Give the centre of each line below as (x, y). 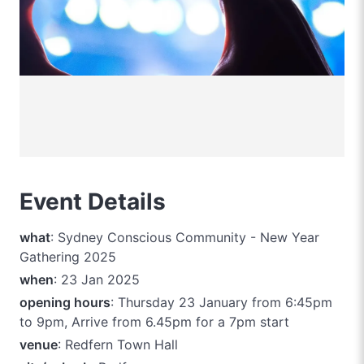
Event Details (93, 201)
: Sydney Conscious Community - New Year (185, 237)
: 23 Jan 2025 (97, 279)
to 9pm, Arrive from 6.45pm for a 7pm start (154, 321)
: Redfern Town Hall (118, 344)
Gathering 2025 (68, 256)
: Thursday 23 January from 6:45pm (221, 302)
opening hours (65, 302)
